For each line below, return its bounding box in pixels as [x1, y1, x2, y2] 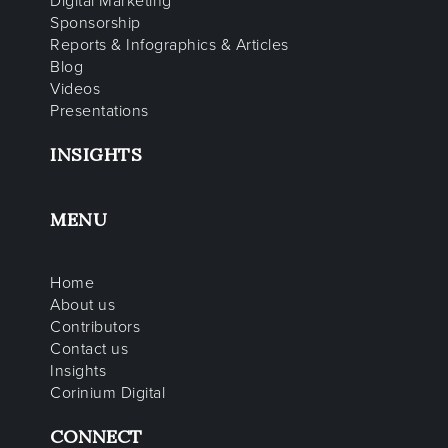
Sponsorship [50, 13, 141, 34]
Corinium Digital [50, 383, 165, 404]
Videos [50, 79, 100, 100]
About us [50, 295, 115, 316]
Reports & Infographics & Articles [50, 35, 289, 56]
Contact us [50, 339, 128, 360]
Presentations [50, 101, 149, 122]
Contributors [50, 317, 140, 338]
